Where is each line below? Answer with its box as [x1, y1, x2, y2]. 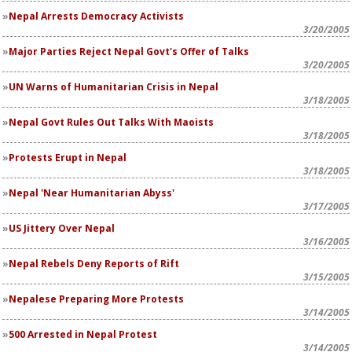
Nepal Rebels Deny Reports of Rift [9, 257, 179, 270]
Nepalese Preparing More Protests [9, 292, 184, 306]
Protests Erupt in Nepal [9, 151, 126, 164]
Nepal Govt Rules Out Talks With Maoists [9, 115, 214, 129]
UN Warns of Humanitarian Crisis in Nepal [9, 80, 218, 93]
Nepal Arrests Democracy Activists [9, 9, 184, 23]
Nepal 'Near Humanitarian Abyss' [9, 186, 174, 200]
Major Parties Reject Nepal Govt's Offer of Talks [9, 45, 249, 58]
